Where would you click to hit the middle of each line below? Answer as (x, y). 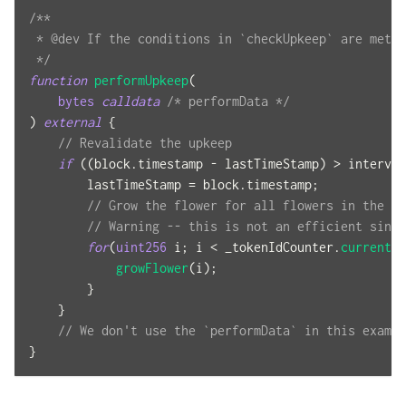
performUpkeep (141, 81)
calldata (130, 101)
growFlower (152, 268)
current (366, 247)
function (58, 81)
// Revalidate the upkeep (145, 143)
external (72, 122)
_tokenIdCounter (275, 247)
